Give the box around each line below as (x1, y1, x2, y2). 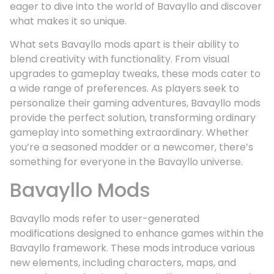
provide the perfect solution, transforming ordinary (10, 111, 256, 125)
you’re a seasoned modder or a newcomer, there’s (10, 140, 253, 155)
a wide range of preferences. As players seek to (10, 81, 239, 96)
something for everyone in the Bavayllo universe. (10, 155, 243, 169)
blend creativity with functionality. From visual (10, 52, 229, 67)
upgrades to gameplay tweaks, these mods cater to (10, 67, 261, 81)
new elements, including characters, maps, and (10, 255, 236, 270)
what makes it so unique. (10, 13, 127, 28)
